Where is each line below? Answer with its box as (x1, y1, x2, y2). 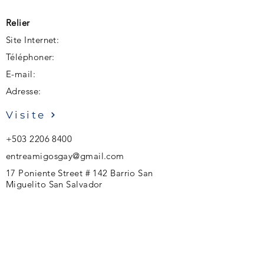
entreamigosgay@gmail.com (6, 150, 124, 161)
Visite (6, 109, 46, 121)
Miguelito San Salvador (6, 179, 103, 190)
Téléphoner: (6, 51, 55, 62)
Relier (6, 17, 30, 28)
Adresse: (6, 85, 41, 97)
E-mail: (6, 68, 36, 80)
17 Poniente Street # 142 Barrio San (6, 167, 153, 179)
